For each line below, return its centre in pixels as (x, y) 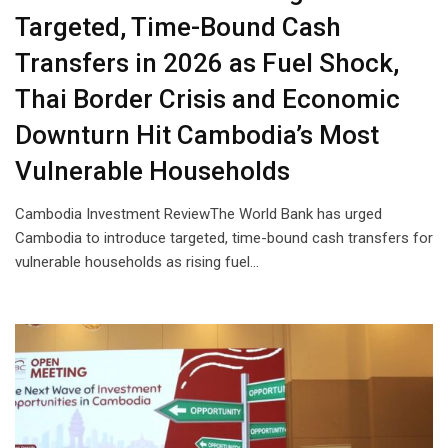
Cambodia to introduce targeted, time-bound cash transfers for (224, 238)
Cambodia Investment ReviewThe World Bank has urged (198, 214)
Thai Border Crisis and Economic (207, 99)
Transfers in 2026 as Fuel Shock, (207, 63)
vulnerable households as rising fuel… (137, 262)
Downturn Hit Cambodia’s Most (197, 135)
